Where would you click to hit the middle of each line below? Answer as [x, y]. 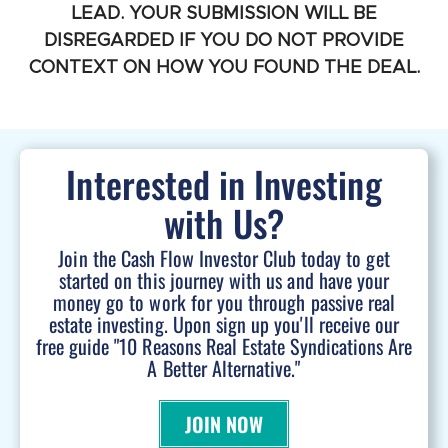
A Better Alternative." [224, 367]
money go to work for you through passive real [224, 301]
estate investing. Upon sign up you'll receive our [224, 323]
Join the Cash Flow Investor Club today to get [224, 257]
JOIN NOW [224, 423]
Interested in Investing [224, 183]
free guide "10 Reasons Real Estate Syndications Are [224, 345]
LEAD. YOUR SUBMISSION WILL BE [224, 13]
